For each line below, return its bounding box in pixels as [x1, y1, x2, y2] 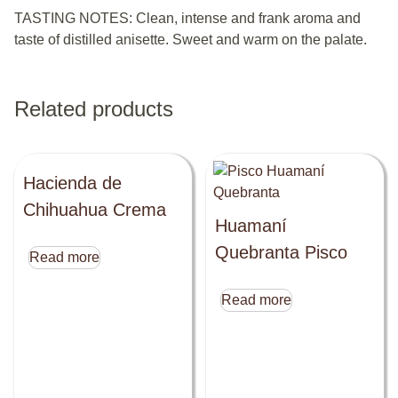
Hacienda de [23, 173, 122, 194]
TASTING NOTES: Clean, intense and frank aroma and [14, 11, 361, 27]
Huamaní [215, 216, 288, 236]
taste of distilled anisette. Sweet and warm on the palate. [14, 32, 367, 48]
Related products [14, 97, 173, 122]
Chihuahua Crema [23, 200, 166, 220]
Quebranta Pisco [215, 243, 348, 263]
